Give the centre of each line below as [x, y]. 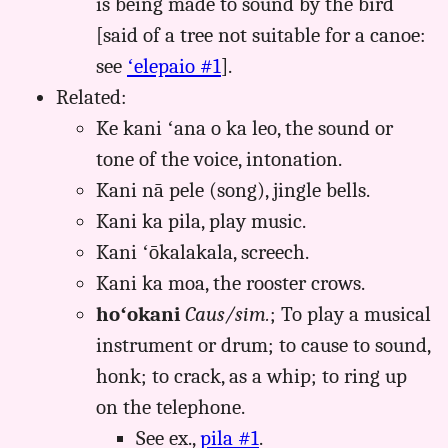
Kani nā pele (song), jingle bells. [233, 189]
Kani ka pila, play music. [201, 220]
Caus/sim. [227, 313]
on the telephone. [170, 406]
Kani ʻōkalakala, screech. [202, 251]
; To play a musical [350, 313]
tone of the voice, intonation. [219, 158]
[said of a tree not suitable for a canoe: [261, 34]
